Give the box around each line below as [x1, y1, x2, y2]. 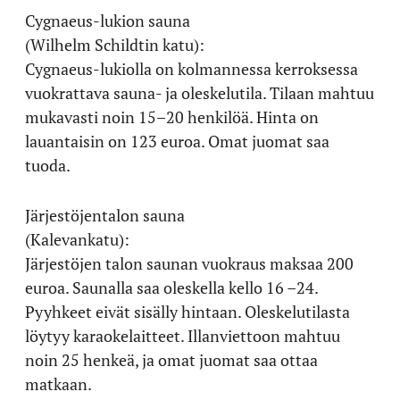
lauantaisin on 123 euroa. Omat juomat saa [25, 129, 329, 152]
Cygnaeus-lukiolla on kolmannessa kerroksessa [25, 57, 358, 79]
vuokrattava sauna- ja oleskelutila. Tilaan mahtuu [25, 81, 374, 104]
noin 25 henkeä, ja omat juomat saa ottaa [25, 348, 318, 371]
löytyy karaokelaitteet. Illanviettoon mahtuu [25, 324, 340, 346]
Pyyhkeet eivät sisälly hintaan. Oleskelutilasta [25, 300, 350, 322]
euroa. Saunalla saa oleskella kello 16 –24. [25, 276, 319, 298]
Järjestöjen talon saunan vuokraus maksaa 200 [25, 252, 354, 274]
